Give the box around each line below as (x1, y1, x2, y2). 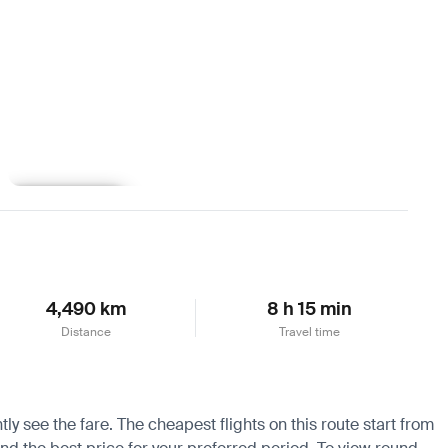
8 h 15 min (266, 296, 352, 321)
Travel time (278, 323, 340, 340)
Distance (60, 323, 111, 340)
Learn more (28, 195, 105, 212)
